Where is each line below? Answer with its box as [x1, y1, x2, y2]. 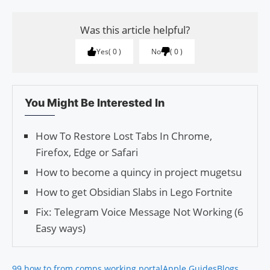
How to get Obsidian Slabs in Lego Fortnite [36, 184, 233, 199]
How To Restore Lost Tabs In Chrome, [36, 128, 212, 143]
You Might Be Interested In [25, 96, 165, 109]
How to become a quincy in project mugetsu [36, 165, 242, 179]
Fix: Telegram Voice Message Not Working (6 [36, 204, 243, 219]
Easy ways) [36, 221, 86, 235]
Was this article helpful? [80, 22, 190, 37]
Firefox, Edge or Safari [36, 145, 138, 159]
